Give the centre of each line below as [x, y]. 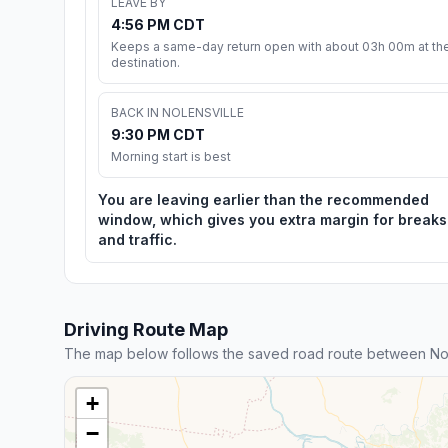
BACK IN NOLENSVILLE [177, 112]
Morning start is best [171, 156]
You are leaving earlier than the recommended [263, 199]
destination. [145, 62]
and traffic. [137, 239]
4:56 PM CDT [158, 24]
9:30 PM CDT [158, 134]
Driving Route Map [146, 329]
